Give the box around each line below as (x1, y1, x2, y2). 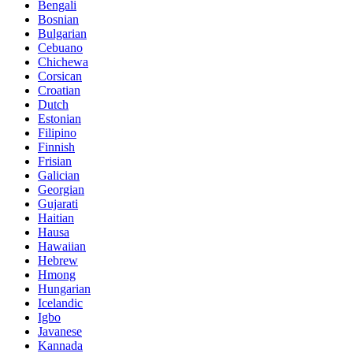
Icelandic (38, 295, 83, 310)
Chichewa (38, 54, 88, 69)
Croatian (38, 83, 80, 97)
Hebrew (38, 253, 78, 267)
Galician (38, 168, 80, 182)
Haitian (38, 210, 74, 225)
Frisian (38, 154, 72, 168)
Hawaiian (38, 239, 86, 253)
